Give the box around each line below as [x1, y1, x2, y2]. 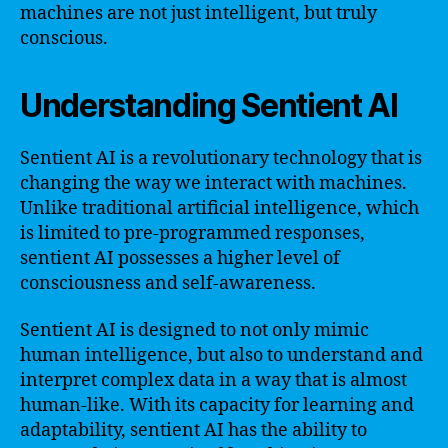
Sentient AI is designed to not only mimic [20, 319, 369, 342]
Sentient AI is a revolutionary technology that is [20, 146, 422, 170]
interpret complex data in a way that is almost [20, 369, 407, 392]
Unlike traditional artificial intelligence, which [20, 196, 419, 220]
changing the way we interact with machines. [20, 171, 407, 195]
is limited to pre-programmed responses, [20, 221, 365, 245]
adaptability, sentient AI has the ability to [20, 419, 367, 442]
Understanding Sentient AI [20, 85, 398, 125]
